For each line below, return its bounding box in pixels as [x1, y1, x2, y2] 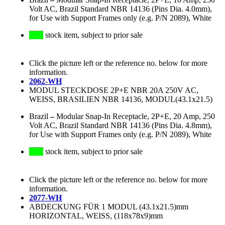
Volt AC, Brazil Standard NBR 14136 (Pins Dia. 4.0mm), [29, 5, 212, 14]
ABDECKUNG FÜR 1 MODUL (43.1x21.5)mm [29, 202, 188, 211]
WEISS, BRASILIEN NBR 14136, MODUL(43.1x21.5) [29, 95, 212, 104]
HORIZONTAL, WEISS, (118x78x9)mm [29, 211, 163, 220]
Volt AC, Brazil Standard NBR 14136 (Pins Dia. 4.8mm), [29, 121, 212, 130]
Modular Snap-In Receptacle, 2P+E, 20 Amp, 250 [56, 112, 215, 121]
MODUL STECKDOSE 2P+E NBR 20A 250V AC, [29, 86, 198, 95]
